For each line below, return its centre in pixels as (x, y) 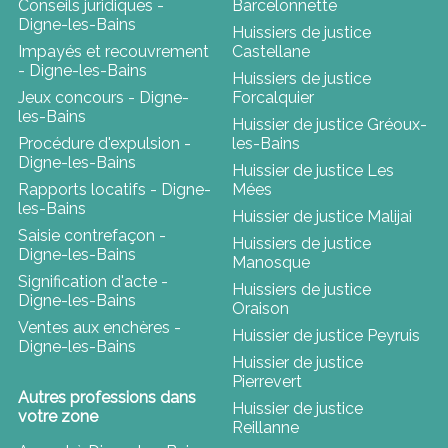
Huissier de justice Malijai (322, 217)
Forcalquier (273, 98)
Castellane (271, 52)
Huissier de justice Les (313, 171)
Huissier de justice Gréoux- (329, 125)
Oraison (260, 309)
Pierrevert (267, 382)
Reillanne (265, 428)
